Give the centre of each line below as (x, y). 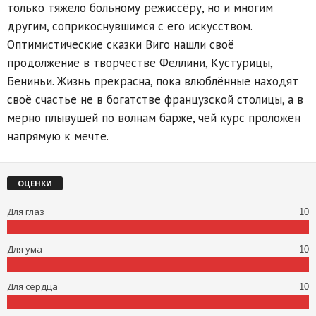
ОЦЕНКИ (35, 183)
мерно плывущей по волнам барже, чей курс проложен (154, 117)
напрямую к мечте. (58, 136)
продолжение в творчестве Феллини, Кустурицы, (140, 62)
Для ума (25, 249)
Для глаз (26, 211)
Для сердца (32, 286)
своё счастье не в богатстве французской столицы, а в (155, 99)
